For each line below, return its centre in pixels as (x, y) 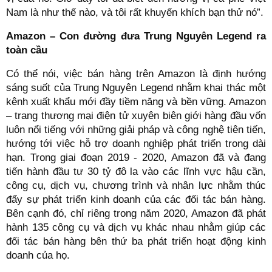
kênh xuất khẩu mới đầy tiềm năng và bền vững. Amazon (136, 101)
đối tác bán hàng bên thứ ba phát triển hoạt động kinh (136, 241)
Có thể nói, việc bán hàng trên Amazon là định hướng (136, 73)
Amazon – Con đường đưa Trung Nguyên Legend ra (136, 36)
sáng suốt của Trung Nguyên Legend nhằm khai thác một (136, 87)
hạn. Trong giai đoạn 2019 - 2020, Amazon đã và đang (136, 157)
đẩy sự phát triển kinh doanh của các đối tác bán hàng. (136, 199)
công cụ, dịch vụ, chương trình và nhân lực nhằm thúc (136, 185)
